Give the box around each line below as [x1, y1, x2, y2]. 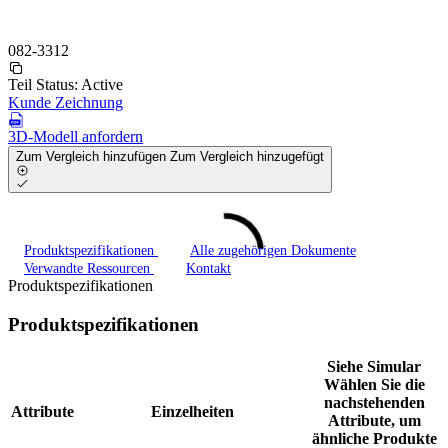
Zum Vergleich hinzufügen [16, 148, 170, 164]
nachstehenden [323, 393, 425, 411]
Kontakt [186, 261, 231, 277]
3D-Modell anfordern [8, 127, 143, 145]
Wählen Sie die [323, 375, 425, 393]
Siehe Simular [327, 357, 421, 375]
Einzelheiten [151, 402, 234, 420]
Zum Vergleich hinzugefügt [170, 148, 324, 164]
